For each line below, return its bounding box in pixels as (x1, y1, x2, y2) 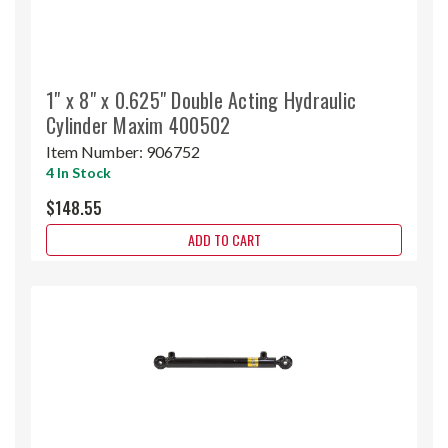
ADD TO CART (187, 228, 261, 250)
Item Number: (46, 141, 146, 161)
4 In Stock (46, 163, 111, 181)
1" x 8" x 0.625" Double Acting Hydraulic (46, 84, 356, 115)
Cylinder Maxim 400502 (46, 109, 231, 140)
